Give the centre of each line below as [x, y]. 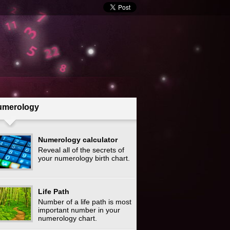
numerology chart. [68, 218]
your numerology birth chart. [84, 158]
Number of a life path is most [85, 202]
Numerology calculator [78, 140]
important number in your [79, 210]
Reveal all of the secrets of [81, 150]
